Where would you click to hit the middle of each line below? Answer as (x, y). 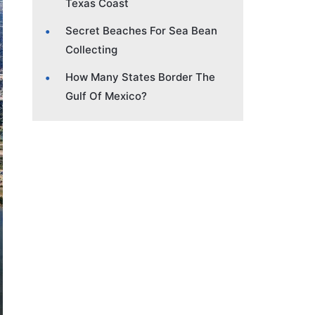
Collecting (91, 49)
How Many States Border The (140, 77)
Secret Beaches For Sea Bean (141, 30)
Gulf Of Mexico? (106, 96)
